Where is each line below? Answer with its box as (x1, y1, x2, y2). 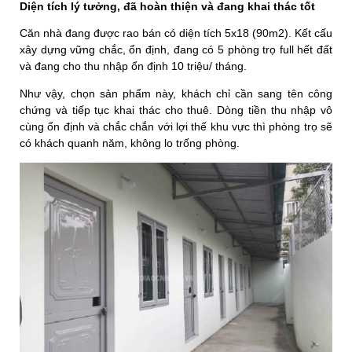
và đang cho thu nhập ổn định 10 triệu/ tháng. (20, 59, 250, 72)
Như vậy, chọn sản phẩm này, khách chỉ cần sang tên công (20, 86, 332, 100)
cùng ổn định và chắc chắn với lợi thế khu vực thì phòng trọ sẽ (20, 119, 332, 133)
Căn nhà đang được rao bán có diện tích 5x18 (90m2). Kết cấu (20, 26, 332, 39)
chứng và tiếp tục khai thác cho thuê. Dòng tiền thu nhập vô (20, 103, 332, 116)
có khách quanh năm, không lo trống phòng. (20, 136, 243, 149)
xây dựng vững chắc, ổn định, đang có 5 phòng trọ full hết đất (20, 42, 332, 56)
